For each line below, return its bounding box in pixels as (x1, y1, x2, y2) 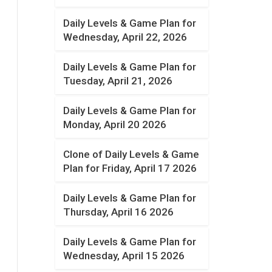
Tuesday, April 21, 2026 (63, 75, 173, 87)
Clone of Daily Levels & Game (63, 148, 200, 160)
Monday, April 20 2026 (63, 118, 167, 131)
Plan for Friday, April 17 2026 (63, 162, 197, 174)
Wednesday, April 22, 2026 (63, 31, 188, 43)
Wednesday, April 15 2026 (63, 250, 185, 262)
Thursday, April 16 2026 (63, 206, 174, 218)
